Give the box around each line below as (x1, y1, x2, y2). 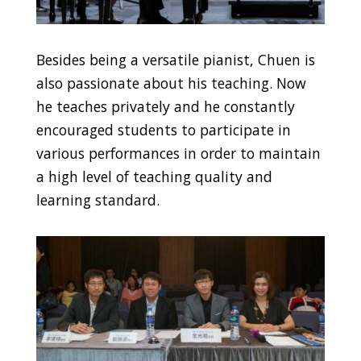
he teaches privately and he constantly (35, 96, 295, 116)
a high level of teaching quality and (35, 166, 272, 186)
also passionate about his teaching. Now (35, 73, 306, 93)
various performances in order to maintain (35, 143, 321, 163)
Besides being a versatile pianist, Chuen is (35, 49, 315, 69)
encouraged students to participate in (35, 119, 291, 139)
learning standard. (35, 189, 160, 210)
